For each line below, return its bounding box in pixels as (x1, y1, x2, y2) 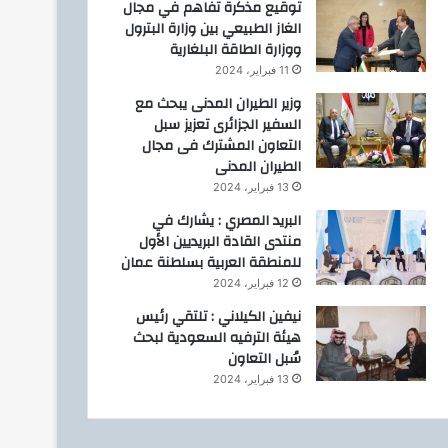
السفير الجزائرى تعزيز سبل (153, 112, 301, 138)
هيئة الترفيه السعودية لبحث (132, 325, 301, 351)
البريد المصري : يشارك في (151, 208, 301, 234)
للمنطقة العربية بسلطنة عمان (120, 250, 301, 276)
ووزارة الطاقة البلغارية (169, 37, 301, 63)
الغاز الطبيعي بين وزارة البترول (124, 16, 301, 42)
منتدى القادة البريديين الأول (138, 229, 301, 255)
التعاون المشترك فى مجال (141, 133, 301, 159)
